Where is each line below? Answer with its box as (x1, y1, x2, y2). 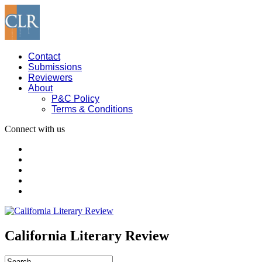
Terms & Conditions (51, 104, 133, 114)
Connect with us (5, 124, 65, 134)
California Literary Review (5, 227, 169, 243)
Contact (28, 51, 60, 61)
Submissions (28, 62, 82, 72)
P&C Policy (51, 94, 99, 104)
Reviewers (28, 73, 73, 82)
